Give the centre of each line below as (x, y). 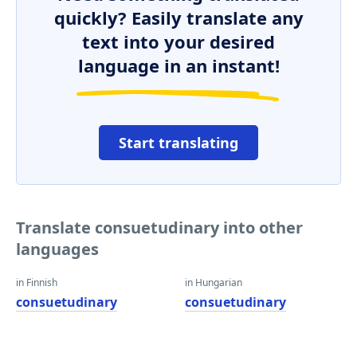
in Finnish (37, 282)
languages (57, 249)
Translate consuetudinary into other (159, 228)
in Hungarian (214, 282)
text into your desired (178, 41)
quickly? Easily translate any (178, 18)
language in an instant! (178, 65)
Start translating (178, 143)
